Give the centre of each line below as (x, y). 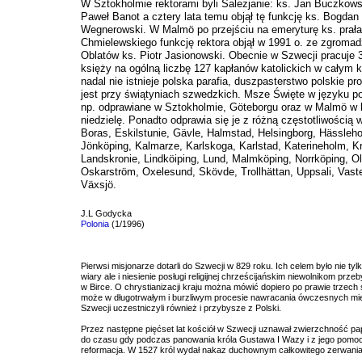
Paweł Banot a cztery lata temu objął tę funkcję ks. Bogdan (220, 17)
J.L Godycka (106, 213)
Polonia (95, 224)
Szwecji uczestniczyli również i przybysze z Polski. (181, 308)
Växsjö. (99, 185)
